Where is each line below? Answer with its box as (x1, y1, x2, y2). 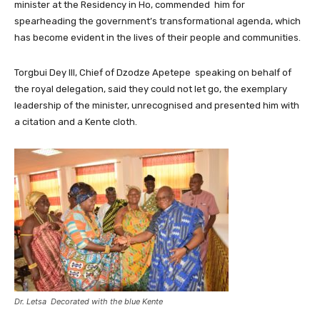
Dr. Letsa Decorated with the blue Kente (14, 296, 163, 306)
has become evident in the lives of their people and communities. (14, 31, 301, 43)
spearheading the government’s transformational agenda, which (14, 15, 301, 26)
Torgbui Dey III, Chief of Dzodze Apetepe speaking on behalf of (14, 66, 291, 78)
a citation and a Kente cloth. (14, 116, 137, 127)
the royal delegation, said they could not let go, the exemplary (14, 83, 287, 94)
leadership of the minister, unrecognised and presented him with (14, 99, 299, 111)
